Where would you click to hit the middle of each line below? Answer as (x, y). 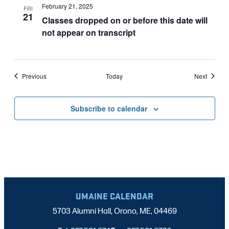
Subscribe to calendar (109, 108)
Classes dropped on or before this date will (124, 20)
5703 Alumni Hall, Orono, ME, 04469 (114, 210)
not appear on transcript (88, 32)
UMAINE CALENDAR (114, 196)
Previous (34, 76)
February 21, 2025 (67, 6)
